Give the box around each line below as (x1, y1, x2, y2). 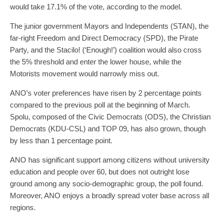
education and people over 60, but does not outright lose (10, 167, 189, 176)
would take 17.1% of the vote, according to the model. (10, 2, 182, 11)
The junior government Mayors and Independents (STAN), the (10, 21, 209, 30)
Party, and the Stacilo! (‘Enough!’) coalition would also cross (10, 45, 202, 54)
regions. (10, 203, 36, 212)
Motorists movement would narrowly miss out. (10, 69, 159, 78)
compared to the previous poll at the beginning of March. (10, 100, 190, 109)
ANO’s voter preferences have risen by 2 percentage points (10, 88, 202, 97)
